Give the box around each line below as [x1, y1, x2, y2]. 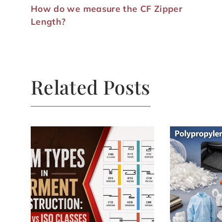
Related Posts [31, 73, 151, 100]
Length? [31, 15, 66, 27]
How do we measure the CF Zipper [31, 2, 182, 14]
